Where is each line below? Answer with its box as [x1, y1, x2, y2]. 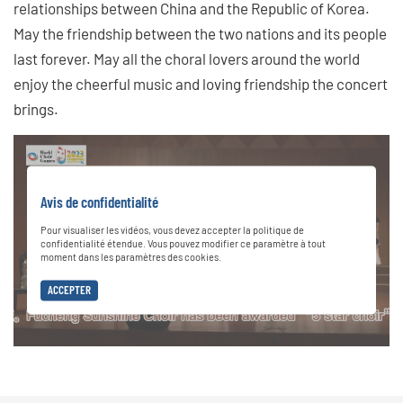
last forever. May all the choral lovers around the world [13, 49, 360, 67]
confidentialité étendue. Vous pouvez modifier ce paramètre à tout [40, 237, 326, 250]
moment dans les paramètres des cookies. [40, 251, 221, 264]
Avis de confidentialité [40, 193, 158, 211]
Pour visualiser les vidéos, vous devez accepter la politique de [40, 224, 304, 237]
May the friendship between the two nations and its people [13, 23, 387, 42]
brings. [13, 99, 58, 118]
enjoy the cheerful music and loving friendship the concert [13, 74, 388, 93]
